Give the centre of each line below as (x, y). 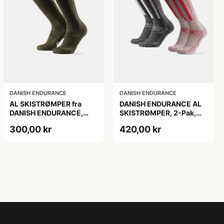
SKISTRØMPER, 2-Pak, (158, 112)
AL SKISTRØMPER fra (45, 103)
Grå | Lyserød (142, 121)
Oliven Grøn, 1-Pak (41, 121)
